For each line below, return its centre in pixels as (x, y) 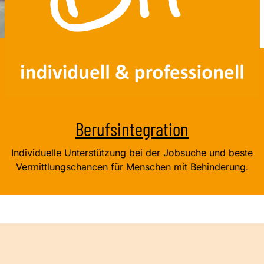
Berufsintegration (132, 128)
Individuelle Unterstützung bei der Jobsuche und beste (132, 152)
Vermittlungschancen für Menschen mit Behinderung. (132, 166)
